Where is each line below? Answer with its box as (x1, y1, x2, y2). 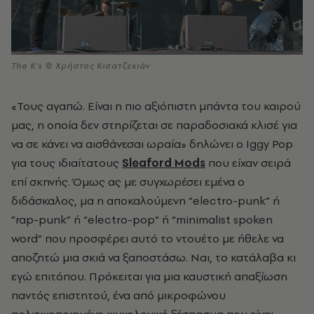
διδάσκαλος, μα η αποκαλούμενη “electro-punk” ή (11, 193, 280, 209)
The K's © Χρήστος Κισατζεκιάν (11, 60, 151, 72)
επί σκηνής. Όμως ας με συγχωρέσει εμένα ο (11, 174, 245, 190)
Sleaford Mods (122, 155, 205, 171)
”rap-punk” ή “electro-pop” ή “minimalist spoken (11, 212, 273, 228)
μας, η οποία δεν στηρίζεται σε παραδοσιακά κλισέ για (11, 117, 297, 133)
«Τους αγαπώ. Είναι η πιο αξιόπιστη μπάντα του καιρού (11, 98, 301, 114)
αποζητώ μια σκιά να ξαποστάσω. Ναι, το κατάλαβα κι (11, 250, 296, 266)
